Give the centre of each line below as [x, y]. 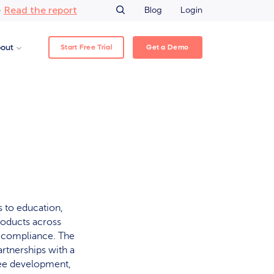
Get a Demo [168, 47]
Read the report [40, 10]
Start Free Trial [87, 47]
